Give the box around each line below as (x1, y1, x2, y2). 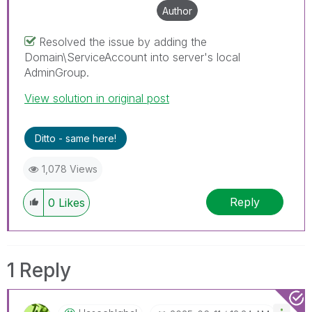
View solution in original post (24, 91, 169, 105)
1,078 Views (42, 163, 97, 175)
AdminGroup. (24, 65, 89, 79)
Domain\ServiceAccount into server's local (24, 50, 240, 64)
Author (162, 5, 192, 17)
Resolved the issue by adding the (39, 35, 207, 49)
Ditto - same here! (35, 132, 116, 144)
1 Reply (7, 258, 71, 282)
